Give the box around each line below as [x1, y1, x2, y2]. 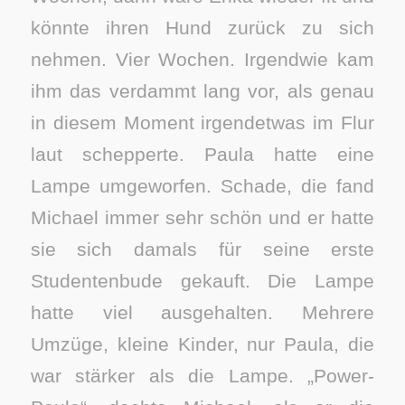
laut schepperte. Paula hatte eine [30, 143, 375, 165]
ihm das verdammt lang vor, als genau [30, 80, 375, 101]
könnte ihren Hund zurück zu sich [30, 16, 375, 38]
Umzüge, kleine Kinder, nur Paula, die [30, 333, 375, 354]
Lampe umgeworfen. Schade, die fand [30, 174, 375, 196]
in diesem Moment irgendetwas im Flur [30, 111, 375, 133]
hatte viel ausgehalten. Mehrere [30, 301, 375, 323]
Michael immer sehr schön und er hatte [30, 206, 375, 228]
